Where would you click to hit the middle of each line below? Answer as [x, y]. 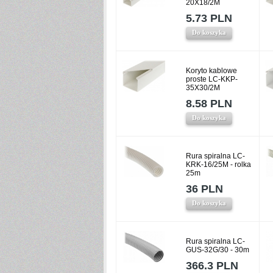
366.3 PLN [212, 266]
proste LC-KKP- [212, 79]
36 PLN [204, 189]
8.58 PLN [209, 104]
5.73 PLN [209, 18]
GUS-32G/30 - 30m [218, 250]
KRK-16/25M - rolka [218, 165]
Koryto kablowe [211, 71]
